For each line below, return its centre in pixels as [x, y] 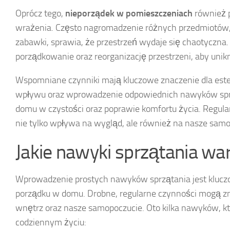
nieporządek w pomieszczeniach [129, 13]
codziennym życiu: [51, 222]
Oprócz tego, [40, 13]
